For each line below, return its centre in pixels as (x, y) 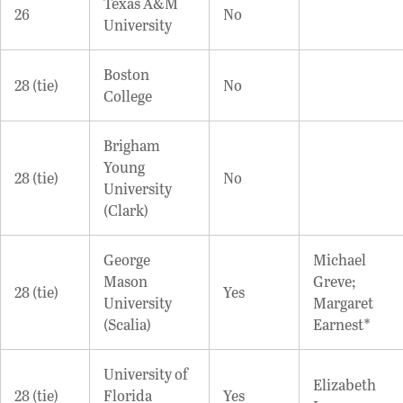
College (128, 95)
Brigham (132, 145)
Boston (126, 74)
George (127, 259)
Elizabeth (345, 384)
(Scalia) (127, 324)
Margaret (343, 302)
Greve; (334, 281)
